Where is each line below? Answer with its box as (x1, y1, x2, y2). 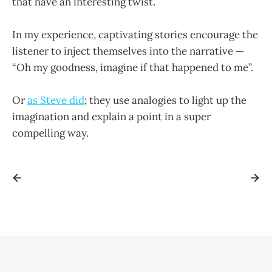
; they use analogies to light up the (84, 93, 246, 107)
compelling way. (12, 126, 89, 140)
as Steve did (27, 93, 84, 107)
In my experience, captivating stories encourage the (12, 28, 258, 42)
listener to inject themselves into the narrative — (12, 44, 244, 58)
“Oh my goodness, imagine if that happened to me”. (12, 61, 253, 75)
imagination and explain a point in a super (12, 110, 211, 124)
